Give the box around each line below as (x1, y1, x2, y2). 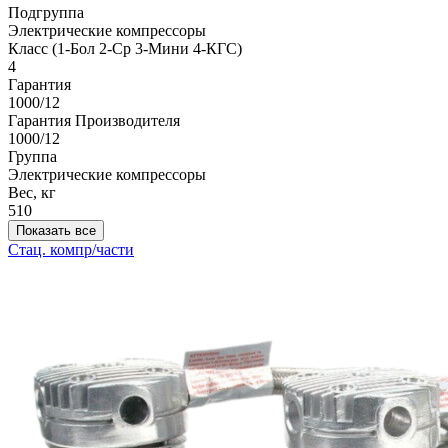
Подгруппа (8, 4, 84, 22)
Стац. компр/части (8, 241, 134, 259)
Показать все (16, 223, 96, 239)
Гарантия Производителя (8, 112, 180, 130)
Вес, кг (8, 184, 56, 202)
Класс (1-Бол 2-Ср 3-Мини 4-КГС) (8, 40, 242, 58)
